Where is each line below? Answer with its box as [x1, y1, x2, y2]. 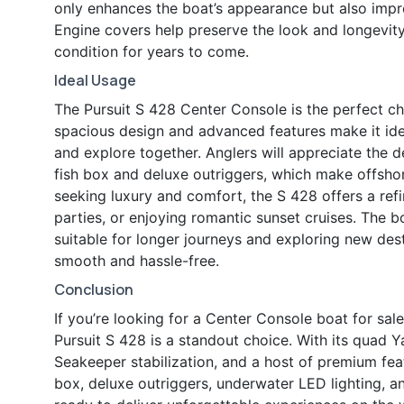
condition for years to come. [54, 42, 249, 61]
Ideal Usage [54, 70, 136, 91]
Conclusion [54, 280, 133, 300]
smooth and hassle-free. [54, 252, 219, 271]
